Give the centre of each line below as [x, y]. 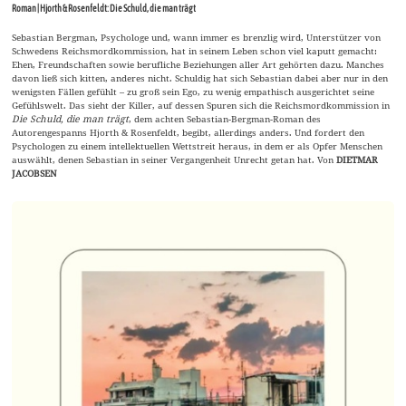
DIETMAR [358, 159]
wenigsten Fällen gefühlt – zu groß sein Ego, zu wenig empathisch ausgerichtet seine [193, 91]
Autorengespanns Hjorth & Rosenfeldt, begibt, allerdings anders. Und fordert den [188, 132]
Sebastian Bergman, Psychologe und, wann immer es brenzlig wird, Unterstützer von [197, 37]
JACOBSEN [35, 173]
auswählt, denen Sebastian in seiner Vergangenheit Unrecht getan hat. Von [174, 159]
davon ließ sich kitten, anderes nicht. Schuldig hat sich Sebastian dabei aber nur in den [200, 77]
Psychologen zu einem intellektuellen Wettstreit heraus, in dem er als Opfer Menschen [198, 145]
